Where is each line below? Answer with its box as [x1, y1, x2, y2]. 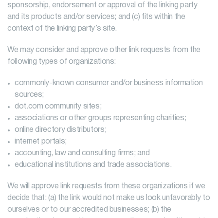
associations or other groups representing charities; [15, 115, 186, 122]
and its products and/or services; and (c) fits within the [7, 14, 185, 20]
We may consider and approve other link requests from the [7, 47, 200, 54]
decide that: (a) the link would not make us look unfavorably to [7, 195, 210, 201]
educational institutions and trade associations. [15, 162, 172, 168]
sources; [15, 91, 44, 98]
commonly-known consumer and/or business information [15, 80, 203, 87]
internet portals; [15, 138, 67, 145]
